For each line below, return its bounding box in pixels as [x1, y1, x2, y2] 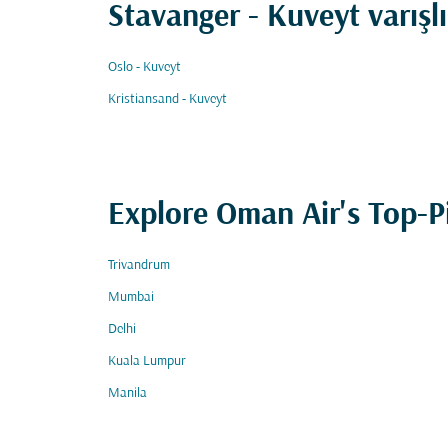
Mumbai [108, 290, 154, 305]
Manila [108, 386, 147, 401]
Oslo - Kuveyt [108, 60, 181, 75]
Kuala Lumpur [108, 354, 186, 369]
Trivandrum [108, 258, 170, 273]
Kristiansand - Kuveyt [108, 92, 227, 107]
